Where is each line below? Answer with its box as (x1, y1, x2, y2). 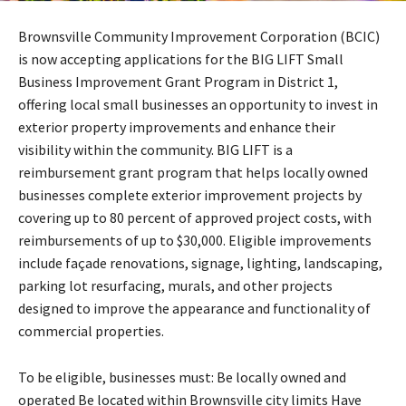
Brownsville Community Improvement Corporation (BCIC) (18, 26, 380, 45)
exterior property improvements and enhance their (18, 117, 335, 136)
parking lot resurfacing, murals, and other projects (18, 275, 333, 295)
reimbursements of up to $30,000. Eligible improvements (18, 230, 372, 249)
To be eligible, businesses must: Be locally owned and (18, 367, 346, 386)
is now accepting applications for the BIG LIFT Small (18, 49, 343, 68)
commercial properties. (18, 321, 164, 340)
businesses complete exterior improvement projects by (18, 185, 362, 204)
